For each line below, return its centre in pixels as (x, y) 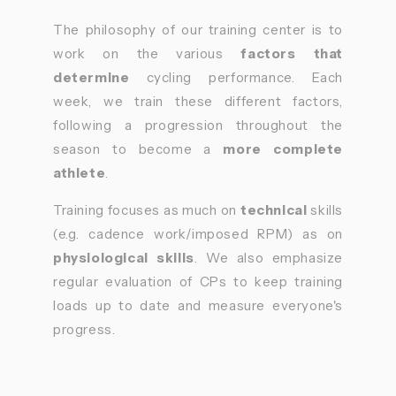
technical (272, 209)
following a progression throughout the (198, 125)
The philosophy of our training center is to (198, 29)
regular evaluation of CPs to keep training (198, 281)
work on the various (147, 53)
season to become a (138, 148)
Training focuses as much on (145, 209)
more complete (283, 148)
